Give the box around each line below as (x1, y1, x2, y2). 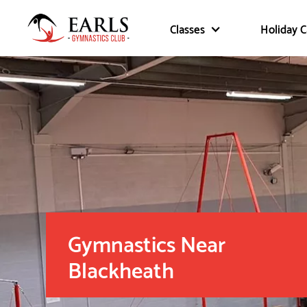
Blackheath (68, 249, 175, 287)
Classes (170, 19, 206, 38)
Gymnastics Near (68, 223, 226, 261)
